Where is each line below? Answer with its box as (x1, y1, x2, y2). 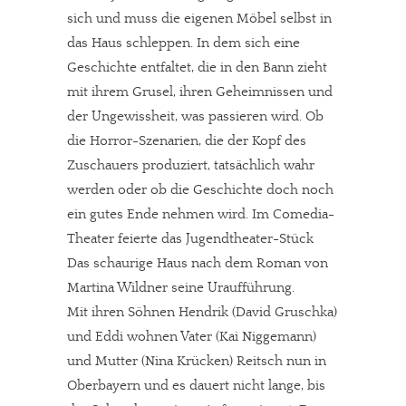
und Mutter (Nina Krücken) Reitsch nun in (67, 353, 326, 369)
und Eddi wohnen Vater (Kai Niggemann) (67, 329, 320, 344)
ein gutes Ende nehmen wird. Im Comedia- (67, 207, 334, 222)
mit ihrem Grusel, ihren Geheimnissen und (67, 84, 333, 100)
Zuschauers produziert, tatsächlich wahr (67, 158, 314, 173)
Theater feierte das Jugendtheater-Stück (67, 231, 314, 246)
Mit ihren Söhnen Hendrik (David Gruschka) (67, 304, 337, 320)
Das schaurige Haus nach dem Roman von (67, 256, 328, 271)
